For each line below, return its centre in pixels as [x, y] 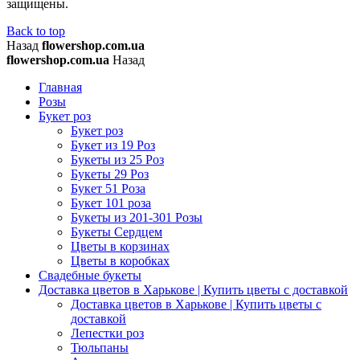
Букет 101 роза [111, 202]
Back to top [36, 31]
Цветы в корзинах [120, 246]
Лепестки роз [107, 333]
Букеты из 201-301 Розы [137, 217]
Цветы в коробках [120, 260]
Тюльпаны [100, 347]
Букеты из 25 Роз [117, 159]
